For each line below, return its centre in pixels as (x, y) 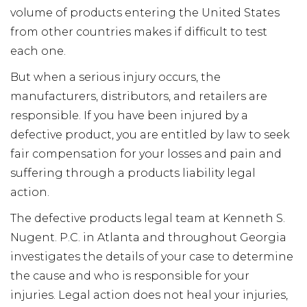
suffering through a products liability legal (133, 173)
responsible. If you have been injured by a (129, 115)
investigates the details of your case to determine (152, 257)
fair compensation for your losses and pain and (146, 154)
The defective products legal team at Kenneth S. (148, 218)
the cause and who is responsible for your (130, 276)
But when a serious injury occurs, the (115, 77)
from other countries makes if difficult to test (139, 32)
